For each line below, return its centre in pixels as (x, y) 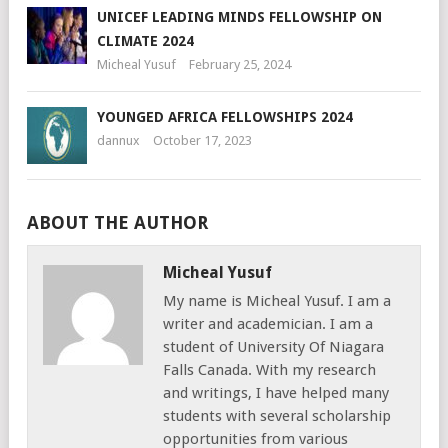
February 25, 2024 (240, 64)
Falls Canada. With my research (269, 369)
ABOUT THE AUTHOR (117, 222)
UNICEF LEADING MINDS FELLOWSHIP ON (239, 16)
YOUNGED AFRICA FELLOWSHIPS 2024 (225, 116)
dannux (118, 140)
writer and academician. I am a (268, 323)
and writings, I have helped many (276, 392)
